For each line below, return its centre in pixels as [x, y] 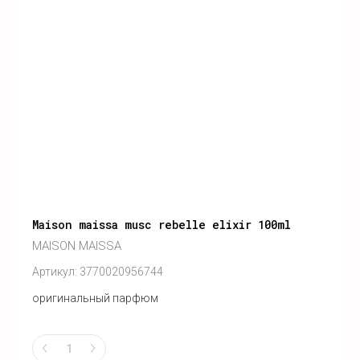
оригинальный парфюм [95, 299]
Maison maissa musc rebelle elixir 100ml [162, 225]
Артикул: [55, 272]
